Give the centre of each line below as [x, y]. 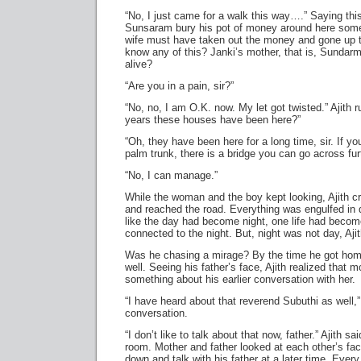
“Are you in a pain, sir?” [179, 86]
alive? [139, 64]
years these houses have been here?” [213, 120]
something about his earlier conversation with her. [240, 279]
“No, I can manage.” [171, 175]
